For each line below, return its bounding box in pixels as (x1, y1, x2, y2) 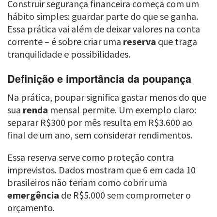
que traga (156, 35, 197, 48)
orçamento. (7, 201, 55, 214)
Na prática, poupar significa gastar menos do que (7, 91, 206, 104)
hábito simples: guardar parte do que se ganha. (7, 10, 198, 23)
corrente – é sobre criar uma (7, 35, 123, 48)
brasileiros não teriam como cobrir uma (7, 176, 167, 189)
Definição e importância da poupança (7, 71, 191, 86)
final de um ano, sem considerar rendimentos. (7, 129, 192, 141)
